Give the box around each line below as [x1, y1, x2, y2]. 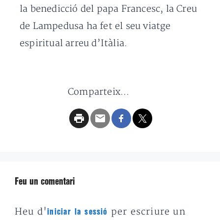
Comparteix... [68, 86, 130, 98]
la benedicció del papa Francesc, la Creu [20, 3, 197, 15]
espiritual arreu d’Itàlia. [20, 38, 128, 49]
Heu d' [15, 206, 48, 218]
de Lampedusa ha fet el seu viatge [20, 21, 171, 32]
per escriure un [108, 206, 186, 218]
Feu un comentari [15, 178, 75, 186]
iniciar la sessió [47, 208, 108, 216]
